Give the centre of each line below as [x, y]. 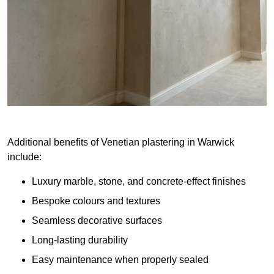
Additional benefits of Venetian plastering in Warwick [121, 143]
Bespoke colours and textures [96, 201]
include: [24, 157]
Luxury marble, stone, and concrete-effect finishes [139, 182]
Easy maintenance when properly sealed [120, 260]
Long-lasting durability [80, 240]
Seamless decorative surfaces [97, 221]
